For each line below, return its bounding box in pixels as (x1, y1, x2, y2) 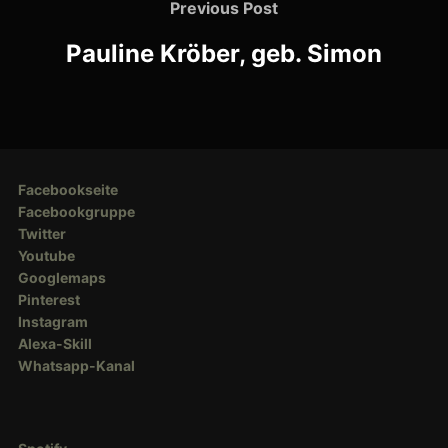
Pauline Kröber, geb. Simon (66, 38, 382, 68)
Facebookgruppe (17, 203, 135, 220)
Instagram (17, 313, 88, 330)
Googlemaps (17, 269, 106, 286)
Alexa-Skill (17, 335, 92, 352)
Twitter (17, 225, 66, 242)
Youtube (17, 247, 75, 264)
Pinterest (17, 291, 80, 308)
